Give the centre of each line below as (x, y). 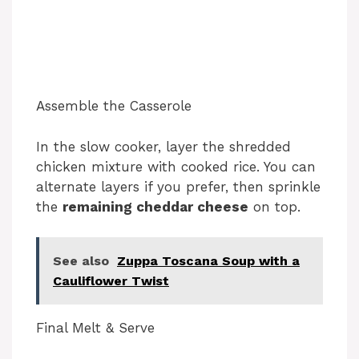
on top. (274, 206)
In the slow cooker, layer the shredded (163, 146)
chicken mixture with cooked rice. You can (176, 166)
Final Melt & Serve (95, 328)
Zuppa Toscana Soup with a (208, 261)
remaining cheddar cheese (155, 206)
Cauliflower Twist (111, 281)
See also (81, 261)
